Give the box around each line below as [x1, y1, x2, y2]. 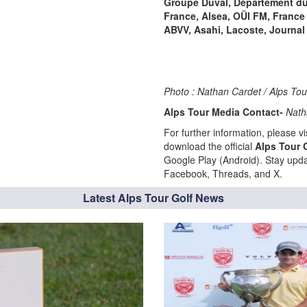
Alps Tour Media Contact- [164, 105, 286, 119]
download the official [164, 139, 255, 153]
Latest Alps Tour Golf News [83, 190, 224, 206]
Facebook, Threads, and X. [164, 167, 282, 180]
